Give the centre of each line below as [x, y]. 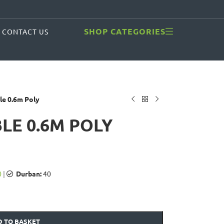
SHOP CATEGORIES [124, 31]
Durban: [28, 173]
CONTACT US [25, 31]
